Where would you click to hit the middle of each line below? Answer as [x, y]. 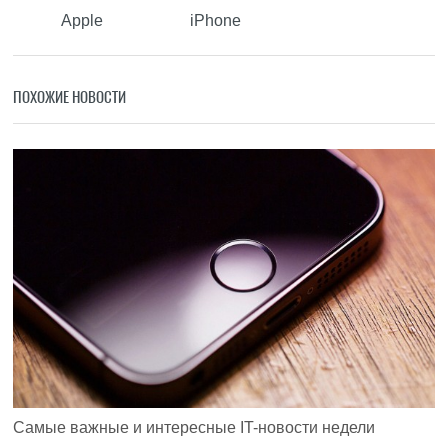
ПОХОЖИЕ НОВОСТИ [70, 97]
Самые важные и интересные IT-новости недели [194, 427]
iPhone [215, 20]
